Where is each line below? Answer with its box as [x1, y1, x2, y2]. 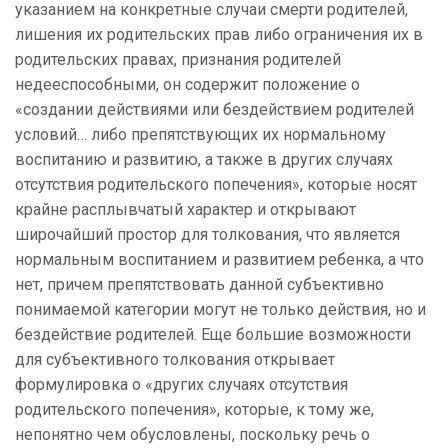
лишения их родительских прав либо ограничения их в [15, 25, 423, 45]
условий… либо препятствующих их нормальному [15, 125, 386, 145]
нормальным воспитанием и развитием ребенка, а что [15, 250, 424, 270]
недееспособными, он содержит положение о [15, 75, 360, 95]
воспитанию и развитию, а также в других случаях [15, 150, 393, 170]
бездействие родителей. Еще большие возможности [15, 325, 411, 345]
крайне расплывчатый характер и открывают [15, 200, 356, 220]
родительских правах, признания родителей [15, 50, 341, 70]
